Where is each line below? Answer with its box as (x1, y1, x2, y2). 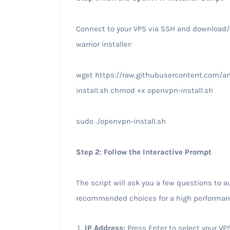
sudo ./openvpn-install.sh (75, 116, 168, 126)
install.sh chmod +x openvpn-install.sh (75, 85, 215, 95)
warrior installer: (75, 39, 134, 49)
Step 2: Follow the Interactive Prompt (75, 147, 214, 157)
